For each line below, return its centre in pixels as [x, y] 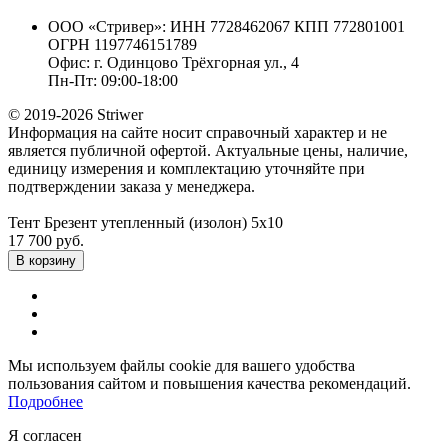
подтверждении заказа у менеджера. [131, 186]
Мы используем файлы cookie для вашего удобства [181, 365]
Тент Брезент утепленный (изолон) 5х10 [145, 222]
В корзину [46, 260]
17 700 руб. [46, 240]
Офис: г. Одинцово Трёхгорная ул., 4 [173, 62]
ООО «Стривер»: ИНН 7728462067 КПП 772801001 [226, 26]
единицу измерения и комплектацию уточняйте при [186, 168]
